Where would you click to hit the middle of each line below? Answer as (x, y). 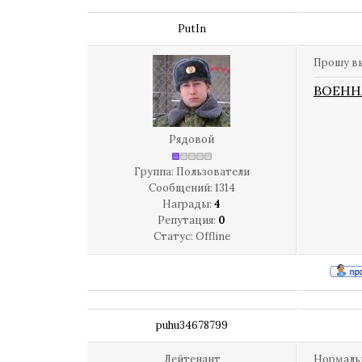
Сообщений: (181, 188)
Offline (213, 236)
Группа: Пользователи (192, 172)
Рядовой (192, 139)
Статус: (174, 236)
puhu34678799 (192, 325)
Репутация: (188, 220)
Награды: (188, 204)
